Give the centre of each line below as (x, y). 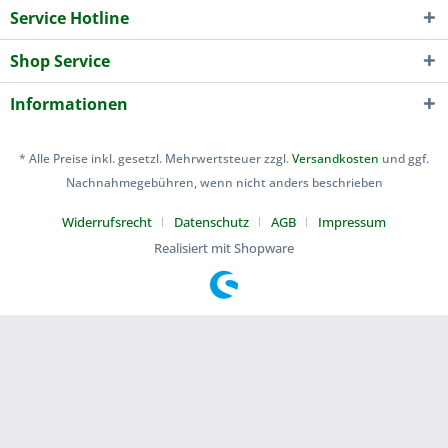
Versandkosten (335, 158)
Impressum (352, 221)
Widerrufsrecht (107, 221)
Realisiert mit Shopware (224, 247)
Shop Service (60, 61)
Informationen (69, 104)
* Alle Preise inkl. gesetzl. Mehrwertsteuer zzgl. (155, 158)
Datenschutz (211, 221)
